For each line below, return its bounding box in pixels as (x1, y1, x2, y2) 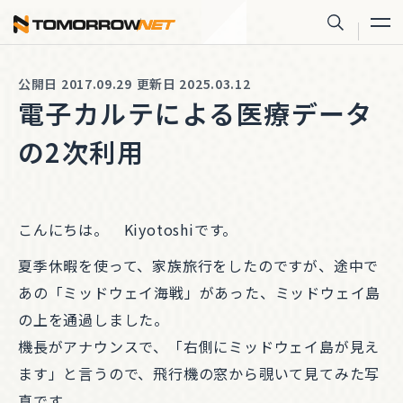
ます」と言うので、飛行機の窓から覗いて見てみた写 (18, 363, 381, 384)
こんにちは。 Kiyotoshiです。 (18, 219, 238, 240)
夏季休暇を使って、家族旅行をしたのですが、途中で (18, 255, 380, 276)
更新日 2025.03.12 (136, 75, 251, 93)
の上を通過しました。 (18, 309, 169, 330)
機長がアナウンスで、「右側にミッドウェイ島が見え (18, 336, 381, 357)
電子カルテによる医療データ (18, 94, 373, 131)
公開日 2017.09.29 (18, 75, 132, 93)
